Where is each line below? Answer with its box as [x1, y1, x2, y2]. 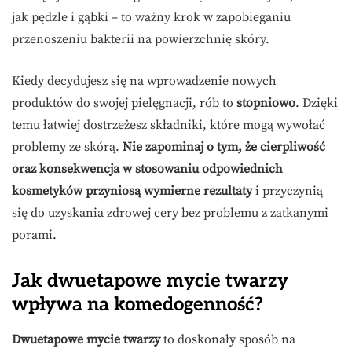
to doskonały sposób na [160, 332, 295, 348]
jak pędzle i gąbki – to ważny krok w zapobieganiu [12, 9, 291, 26]
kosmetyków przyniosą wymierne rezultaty [12, 183, 252, 200]
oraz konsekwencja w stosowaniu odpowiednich [12, 161, 283, 178]
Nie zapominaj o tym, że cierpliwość [123, 139, 325, 156]
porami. [12, 227, 57, 244]
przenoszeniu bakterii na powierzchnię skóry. [12, 31, 269, 48]
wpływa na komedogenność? [12, 293, 263, 317]
